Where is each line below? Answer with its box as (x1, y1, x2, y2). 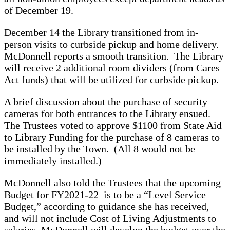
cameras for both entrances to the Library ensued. (4, 107, 213, 119)
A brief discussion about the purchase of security (4, 95, 207, 107)
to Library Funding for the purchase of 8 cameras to (4, 131, 220, 143)
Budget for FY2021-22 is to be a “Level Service (4, 188, 206, 200)
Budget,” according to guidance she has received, (4, 200, 209, 212)
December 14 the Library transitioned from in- (4, 26, 199, 38)
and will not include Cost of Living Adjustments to (4, 212, 216, 224)
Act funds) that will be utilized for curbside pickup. (4, 73, 219, 85)
